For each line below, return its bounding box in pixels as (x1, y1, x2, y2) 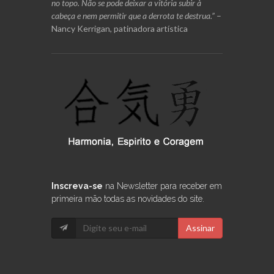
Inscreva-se (51, 180, 103, 191)
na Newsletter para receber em (103, 180, 222, 191)
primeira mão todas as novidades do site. (51, 193, 204, 204)
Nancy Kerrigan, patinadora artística (51, 23, 188, 34)
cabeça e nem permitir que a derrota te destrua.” (51, 10, 215, 21)
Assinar (186, 222, 215, 233)
